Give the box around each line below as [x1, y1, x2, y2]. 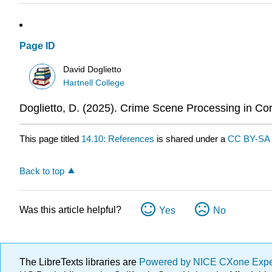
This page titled [19, 133, 81, 144]
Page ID [19, 41, 55, 52]
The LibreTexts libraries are [19, 257, 139, 267]
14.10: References [81, 133, 154, 144]
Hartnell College [63, 78, 125, 87]
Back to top [19, 165, 64, 176]
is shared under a [154, 133, 228, 144]
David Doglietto [63, 64, 122, 74]
